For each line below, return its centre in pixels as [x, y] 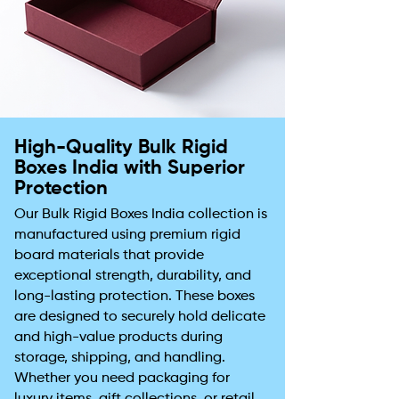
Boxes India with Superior [130, 168]
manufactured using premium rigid [127, 235]
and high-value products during [118, 338]
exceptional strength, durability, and [133, 276]
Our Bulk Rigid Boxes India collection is [141, 215]
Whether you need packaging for [122, 379]
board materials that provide [109, 256]
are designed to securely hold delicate [140, 317]
